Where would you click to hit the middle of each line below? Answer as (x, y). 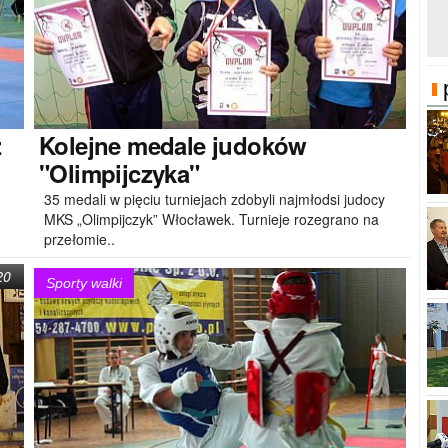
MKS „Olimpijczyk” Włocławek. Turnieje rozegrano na (211, 218)
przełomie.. (79, 238)
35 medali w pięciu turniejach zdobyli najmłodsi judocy (214, 198)
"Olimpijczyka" (119, 172)
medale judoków (213, 144)
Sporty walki (84, 283)
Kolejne (80, 144)
